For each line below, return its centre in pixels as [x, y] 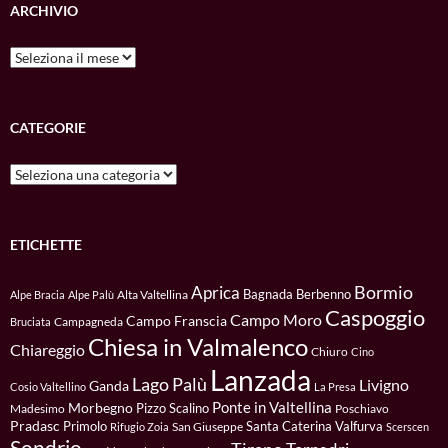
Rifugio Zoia [139, 426]
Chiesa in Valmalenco [198, 346]
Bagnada [268, 293]
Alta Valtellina [152, 294]
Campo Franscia [176, 320]
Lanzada [260, 379]
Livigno [384, 384]
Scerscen [407, 426]
